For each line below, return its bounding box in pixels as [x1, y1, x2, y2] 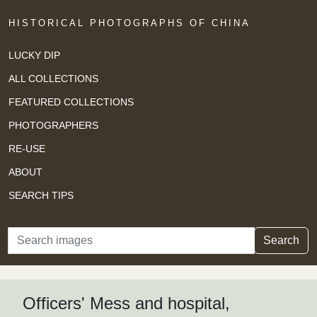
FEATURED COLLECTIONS [8, 96, 134, 108]
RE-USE [8, 142, 45, 154]
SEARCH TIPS [8, 189, 74, 201]
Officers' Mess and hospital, [23, 294, 230, 313]
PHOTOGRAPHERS [8, 119, 98, 131]
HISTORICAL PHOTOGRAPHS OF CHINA [8, 18, 250, 28]
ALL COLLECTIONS [8, 72, 98, 84]
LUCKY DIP [8, 49, 60, 61]
